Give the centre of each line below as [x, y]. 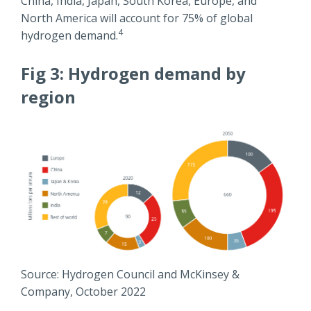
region [48, 96]
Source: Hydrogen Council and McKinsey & [130, 275]
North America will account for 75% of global [137, 18]
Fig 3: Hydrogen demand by [133, 73]
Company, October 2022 [83, 292]
